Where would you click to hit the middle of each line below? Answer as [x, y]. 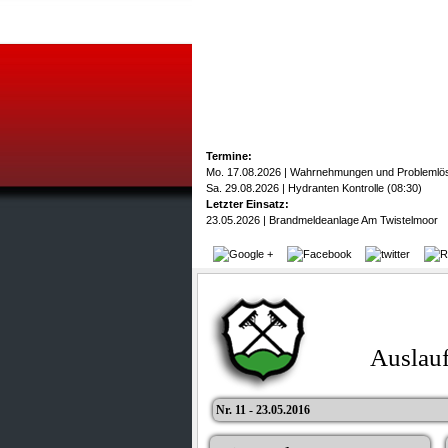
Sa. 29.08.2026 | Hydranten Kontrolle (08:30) [314, 188]
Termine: [229, 156]
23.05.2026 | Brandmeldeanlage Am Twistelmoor [322, 220]
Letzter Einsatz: [247, 204]
